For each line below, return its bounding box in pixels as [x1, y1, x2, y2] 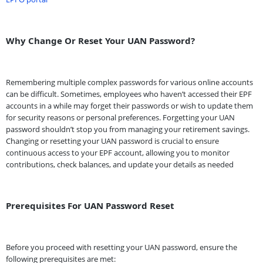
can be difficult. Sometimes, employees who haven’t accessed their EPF [6, 88, 252, 99]
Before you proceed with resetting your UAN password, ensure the [6, 241, 237, 252]
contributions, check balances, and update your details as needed [6, 159, 234, 170]
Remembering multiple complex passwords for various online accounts [6, 76, 253, 87]
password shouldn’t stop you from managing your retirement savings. [6, 123, 249, 134]
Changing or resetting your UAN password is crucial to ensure [6, 135, 219, 146]
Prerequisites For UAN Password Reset [6, 199, 174, 211]
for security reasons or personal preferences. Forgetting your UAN [6, 112, 235, 123]
